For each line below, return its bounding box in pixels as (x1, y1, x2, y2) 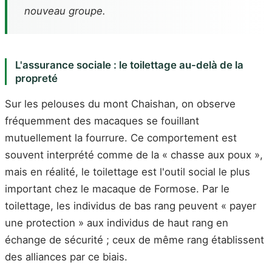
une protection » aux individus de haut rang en (5, 216, 228, 229)
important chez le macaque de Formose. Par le (5, 182, 229, 195)
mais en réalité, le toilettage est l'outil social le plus (5, 165, 250, 178)
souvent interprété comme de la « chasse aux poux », (5, 148, 263, 161)
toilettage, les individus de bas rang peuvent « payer (5, 199, 256, 212)
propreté (15, 72, 58, 85)
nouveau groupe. (24, 5, 106, 18)
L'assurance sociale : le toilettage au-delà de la (15, 59, 243, 72)
